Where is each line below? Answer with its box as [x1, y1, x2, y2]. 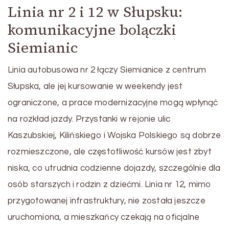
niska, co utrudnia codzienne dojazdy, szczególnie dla [8, 163, 221, 173]
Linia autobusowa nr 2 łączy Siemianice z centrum [8, 65, 207, 75]
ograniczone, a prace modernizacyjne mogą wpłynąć [8, 98, 218, 107]
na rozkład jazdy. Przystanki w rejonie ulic [8, 114, 171, 124]
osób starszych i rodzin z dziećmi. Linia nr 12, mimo [8, 179, 212, 189]
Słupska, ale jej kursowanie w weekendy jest [8, 81, 183, 91]
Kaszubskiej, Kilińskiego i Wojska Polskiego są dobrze [8, 130, 221, 140]
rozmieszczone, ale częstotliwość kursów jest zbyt [8, 147, 212, 156]
